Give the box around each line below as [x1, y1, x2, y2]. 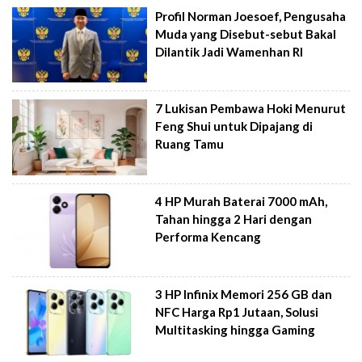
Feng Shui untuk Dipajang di [155, 119, 314, 134]
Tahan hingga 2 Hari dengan [155, 212, 313, 226]
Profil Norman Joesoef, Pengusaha [155, 8, 347, 23]
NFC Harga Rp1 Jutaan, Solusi [155, 304, 319, 319]
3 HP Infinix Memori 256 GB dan [155, 286, 333, 301]
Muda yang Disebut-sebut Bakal [155, 26, 337, 41]
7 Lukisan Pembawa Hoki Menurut [155, 101, 347, 116]
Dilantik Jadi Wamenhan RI [155, 44, 304, 59]
